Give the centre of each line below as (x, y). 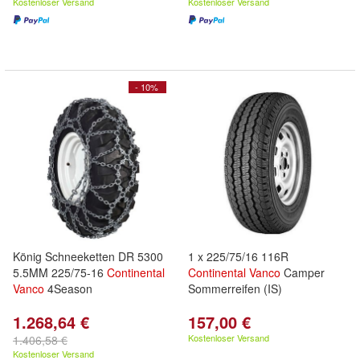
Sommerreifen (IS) (235, 288)
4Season (68, 288)
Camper (303, 272)
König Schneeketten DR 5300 (88, 256)
